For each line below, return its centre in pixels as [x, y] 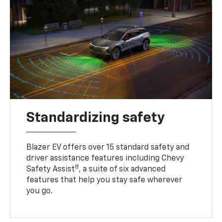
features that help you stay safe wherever [105, 180]
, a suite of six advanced [122, 169]
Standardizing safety [96, 118]
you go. [40, 191]
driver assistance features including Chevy [105, 158]
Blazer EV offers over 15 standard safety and [108, 147]
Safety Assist [51, 169]
